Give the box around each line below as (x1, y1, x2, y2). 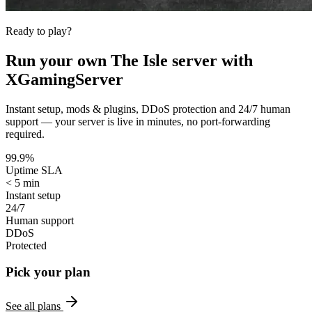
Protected (6, 239, 47, 251)
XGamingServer (6, 70, 123, 88)
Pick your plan (6, 265, 91, 280)
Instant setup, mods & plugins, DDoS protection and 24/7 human (6, 102, 290, 115)
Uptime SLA (6, 164, 63, 176)
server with (168, 51, 253, 70)
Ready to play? (6, 24, 72, 37)
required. (6, 127, 45, 140)
